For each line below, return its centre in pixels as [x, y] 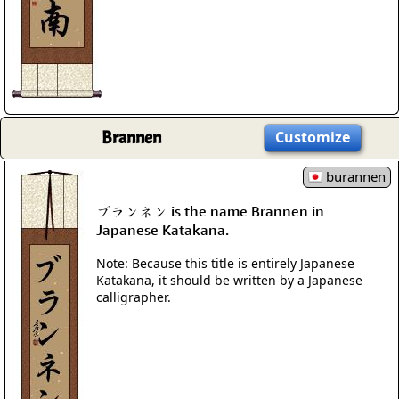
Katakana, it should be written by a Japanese [229, 280]
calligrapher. [134, 297]
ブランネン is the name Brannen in [210, 211]
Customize [313, 137]
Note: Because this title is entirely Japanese [225, 263]
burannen [354, 176]
